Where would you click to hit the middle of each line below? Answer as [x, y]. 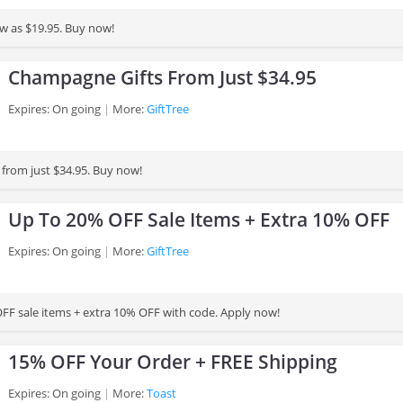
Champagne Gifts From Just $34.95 [162, 77]
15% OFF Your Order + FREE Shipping [173, 362]
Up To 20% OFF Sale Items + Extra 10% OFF [199, 219]
